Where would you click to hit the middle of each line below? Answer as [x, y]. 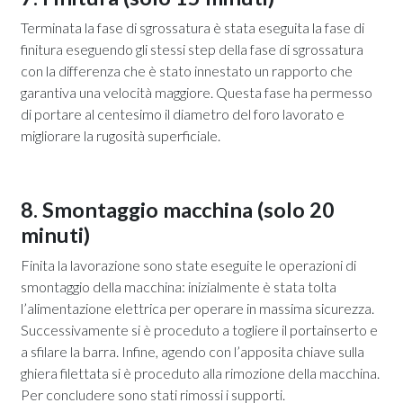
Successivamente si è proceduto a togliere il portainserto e [199, 329]
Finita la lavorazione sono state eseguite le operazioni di [188, 264]
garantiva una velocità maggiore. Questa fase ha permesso [197, 92]
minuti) [55, 234]
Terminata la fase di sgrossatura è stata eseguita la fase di [193, 27]
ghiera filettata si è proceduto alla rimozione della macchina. [200, 372]
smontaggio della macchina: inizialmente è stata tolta [179, 286]
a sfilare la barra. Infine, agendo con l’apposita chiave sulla [193, 351]
